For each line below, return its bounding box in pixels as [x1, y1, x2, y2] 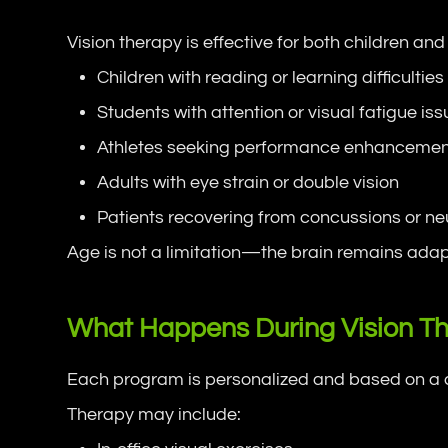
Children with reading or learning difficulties [97, 67, 445, 87]
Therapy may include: [67, 404, 242, 424]
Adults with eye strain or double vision [97, 172, 400, 192]
